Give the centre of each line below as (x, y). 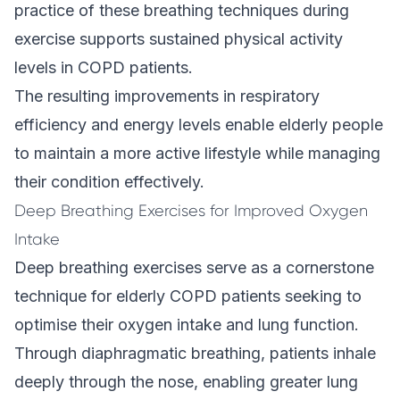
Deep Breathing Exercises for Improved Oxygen (191, 211)
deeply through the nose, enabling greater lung (186, 382)
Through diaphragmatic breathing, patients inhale (195, 353)
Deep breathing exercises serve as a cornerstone (194, 267)
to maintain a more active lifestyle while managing (197, 153)
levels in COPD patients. (104, 67)
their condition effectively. (109, 182)
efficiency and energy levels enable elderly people (199, 125)
